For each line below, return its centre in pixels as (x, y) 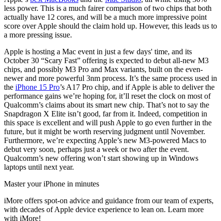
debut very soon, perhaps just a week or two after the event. (96, 149)
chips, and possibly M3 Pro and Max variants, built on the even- (103, 70)
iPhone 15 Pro (37, 87)
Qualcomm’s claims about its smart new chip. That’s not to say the (107, 105)
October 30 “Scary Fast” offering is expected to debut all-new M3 (106, 61)
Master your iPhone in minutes (52, 184)
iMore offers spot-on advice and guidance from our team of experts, (109, 201)
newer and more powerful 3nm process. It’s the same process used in (110, 78)
